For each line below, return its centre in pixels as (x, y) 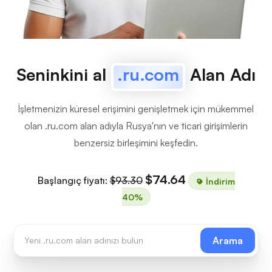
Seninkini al (64, 74)
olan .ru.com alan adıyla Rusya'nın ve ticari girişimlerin (136, 126)
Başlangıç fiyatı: (73, 180)
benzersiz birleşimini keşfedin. (136, 143)
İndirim (219, 181)
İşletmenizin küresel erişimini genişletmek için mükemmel (136, 109)
